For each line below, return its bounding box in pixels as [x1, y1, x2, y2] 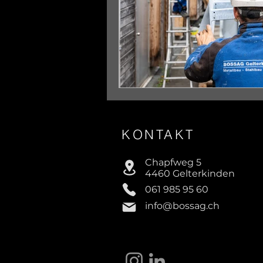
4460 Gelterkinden [145, 167, 235, 179]
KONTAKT [122, 126, 195, 143]
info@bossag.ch [145, 200, 220, 211]
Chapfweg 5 [145, 156, 201, 168]
